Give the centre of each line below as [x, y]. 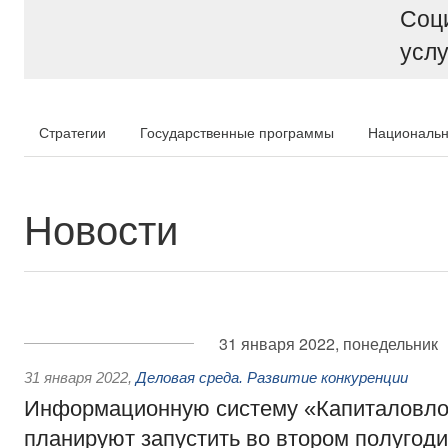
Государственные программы [237, 132]
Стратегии [72, 132]
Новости [101, 227]
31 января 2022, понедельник [328, 343]
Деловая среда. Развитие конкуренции [272, 377]
